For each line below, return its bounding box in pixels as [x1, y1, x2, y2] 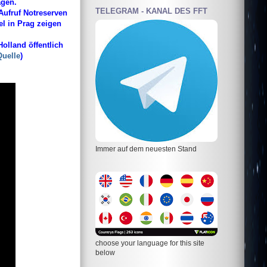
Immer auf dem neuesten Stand [95, 144, 197, 153]
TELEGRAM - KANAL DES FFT [95, 7, 207, 16]
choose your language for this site [95, 238, 204, 247]
